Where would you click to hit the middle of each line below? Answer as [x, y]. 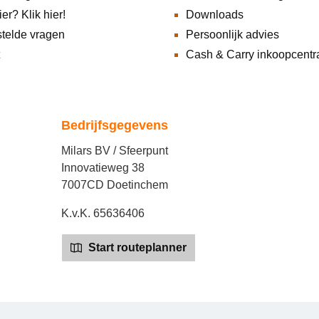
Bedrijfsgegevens [115, 126]
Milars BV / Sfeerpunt [115, 151]
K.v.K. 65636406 [103, 214]
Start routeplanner [136, 248]
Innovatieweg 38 [103, 168]
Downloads [215, 15]
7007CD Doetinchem [115, 185]
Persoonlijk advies [232, 35]
